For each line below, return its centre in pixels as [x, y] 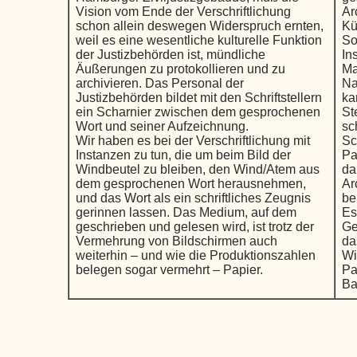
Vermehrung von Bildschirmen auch [176, 241]
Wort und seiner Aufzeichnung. [162, 126]
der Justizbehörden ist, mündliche [170, 55]
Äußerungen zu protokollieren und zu [180, 69]
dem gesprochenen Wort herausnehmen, [190, 184]
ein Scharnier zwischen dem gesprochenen [198, 112]
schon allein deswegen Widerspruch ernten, [199, 26]
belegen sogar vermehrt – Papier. [169, 270]
